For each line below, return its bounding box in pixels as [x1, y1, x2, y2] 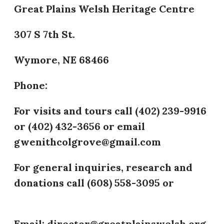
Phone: [14, 78, 47, 91]
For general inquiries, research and [14, 160, 192, 173]
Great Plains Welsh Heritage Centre [14, 2, 194, 15]
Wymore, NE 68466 [14, 53, 109, 66]
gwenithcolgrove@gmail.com [14, 135, 161, 148]
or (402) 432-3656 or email [14, 119, 145, 132]
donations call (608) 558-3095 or [14, 176, 176, 189]
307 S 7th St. [14, 27, 75, 40]
